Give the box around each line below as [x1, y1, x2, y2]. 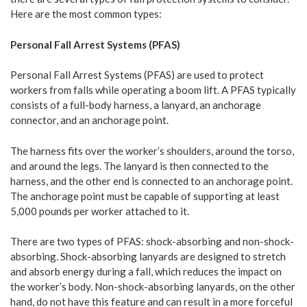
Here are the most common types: [10, 8, 162, 21]
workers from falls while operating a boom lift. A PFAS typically [10, 84, 296, 97]
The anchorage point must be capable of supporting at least [10, 189, 280, 202]
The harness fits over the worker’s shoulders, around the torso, [10, 144, 294, 157]
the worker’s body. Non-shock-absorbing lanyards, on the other [10, 280, 295, 293]
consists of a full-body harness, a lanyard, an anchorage [10, 99, 261, 112]
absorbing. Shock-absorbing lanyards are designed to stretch [10, 250, 286, 263]
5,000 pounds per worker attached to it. [10, 204, 189, 217]
